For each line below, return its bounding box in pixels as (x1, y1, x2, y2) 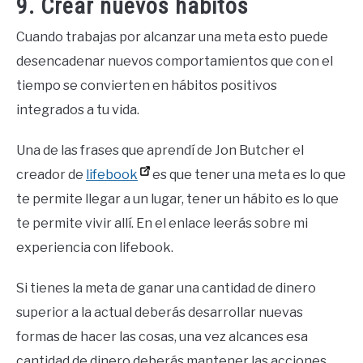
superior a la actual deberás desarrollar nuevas (16, 304, 303, 320)
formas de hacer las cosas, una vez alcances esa (16, 328, 308, 344)
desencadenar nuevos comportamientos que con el (16, 53, 333, 69)
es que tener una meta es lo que (150, 166, 346, 182)
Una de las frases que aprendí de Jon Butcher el (16, 142, 304, 158)
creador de (16, 166, 86, 182)
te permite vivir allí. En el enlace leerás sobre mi (16, 215, 308, 231)
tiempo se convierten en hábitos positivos (16, 77, 277, 93)
